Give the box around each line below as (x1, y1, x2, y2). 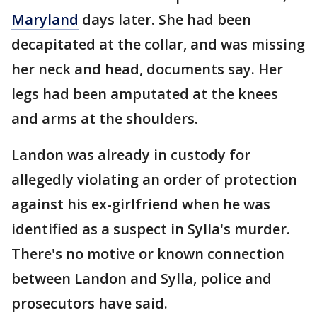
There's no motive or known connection (11, 244, 284, 263)
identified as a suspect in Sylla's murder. (11, 219, 290, 238)
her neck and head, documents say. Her (11, 59, 283, 79)
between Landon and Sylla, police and (11, 269, 272, 288)
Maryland (11, 10, 79, 29)
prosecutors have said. (11, 294, 168, 313)
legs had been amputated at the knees (11, 84, 278, 103)
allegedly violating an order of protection (11, 170, 297, 189)
